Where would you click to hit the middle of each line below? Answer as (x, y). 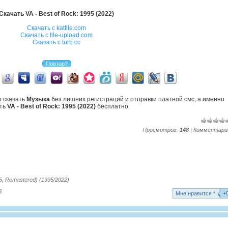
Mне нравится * (195, 193)
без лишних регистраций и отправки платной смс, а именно (137, 99)
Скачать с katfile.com (56, 28)
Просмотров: (161, 130)
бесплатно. (112, 106)
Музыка (38, 99)
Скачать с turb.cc (56, 42)
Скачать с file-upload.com (56, 35)
